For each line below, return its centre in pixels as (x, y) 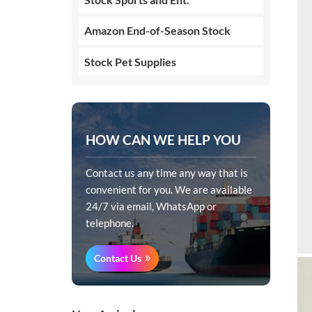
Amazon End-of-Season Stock (158, 31)
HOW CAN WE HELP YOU (164, 140)
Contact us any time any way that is (167, 173)
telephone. (110, 223)
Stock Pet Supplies (131, 61)
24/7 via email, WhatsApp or (151, 206)
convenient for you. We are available (169, 189)
